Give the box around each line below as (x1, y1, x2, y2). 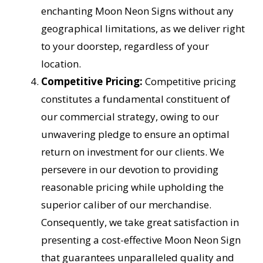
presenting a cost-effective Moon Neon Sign (41, 233, 241, 247)
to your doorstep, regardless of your (41, 39, 209, 53)
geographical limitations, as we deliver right (41, 22, 245, 36)
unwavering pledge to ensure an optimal (41, 127, 230, 141)
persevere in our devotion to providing (41, 163, 218, 177)
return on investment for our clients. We (41, 145, 224, 159)
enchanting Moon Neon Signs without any (41, 4, 234, 18)
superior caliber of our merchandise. (41, 198, 211, 212)
